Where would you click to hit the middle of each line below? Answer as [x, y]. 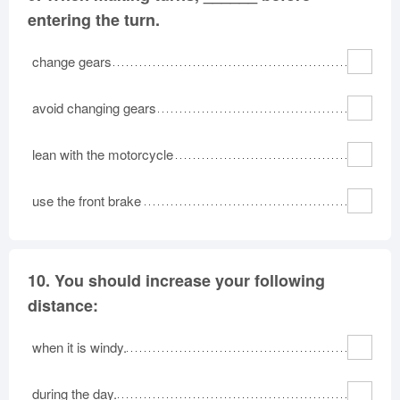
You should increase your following [190, 280]
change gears [72, 61]
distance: [63, 305]
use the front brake [87, 200]
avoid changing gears [94, 107]
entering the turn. [94, 19]
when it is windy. [79, 346]
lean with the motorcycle [103, 154]
